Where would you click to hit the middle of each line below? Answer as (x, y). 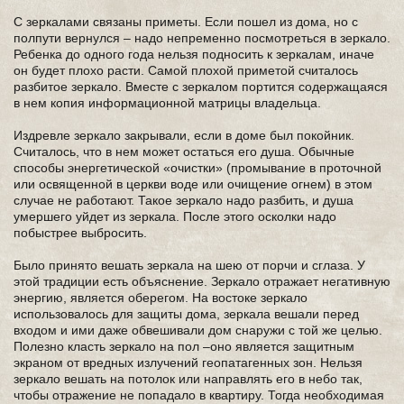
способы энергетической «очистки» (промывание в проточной (197, 168)
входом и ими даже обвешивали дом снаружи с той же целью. (198, 330)
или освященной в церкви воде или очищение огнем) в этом (193, 184)
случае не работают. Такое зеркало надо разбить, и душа (184, 200)
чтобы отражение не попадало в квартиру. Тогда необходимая (199, 395)
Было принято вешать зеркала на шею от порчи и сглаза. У (189, 265)
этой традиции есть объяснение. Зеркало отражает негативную (202, 281)
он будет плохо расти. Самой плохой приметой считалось (186, 70)
